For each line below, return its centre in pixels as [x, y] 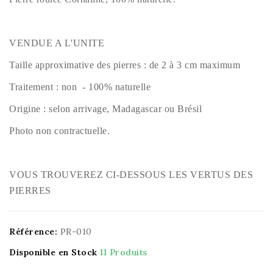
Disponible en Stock [53, 252]
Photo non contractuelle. [59, 130]
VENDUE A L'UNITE [57, 43]
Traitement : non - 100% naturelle [80, 87]
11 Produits [124, 252]
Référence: [33, 231]
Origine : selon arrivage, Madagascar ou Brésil [105, 108]
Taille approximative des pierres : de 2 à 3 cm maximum [125, 65]
